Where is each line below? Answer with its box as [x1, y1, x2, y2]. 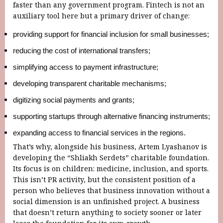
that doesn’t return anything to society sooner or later [13, 207, 202, 217]
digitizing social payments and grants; [13, 96, 134, 104]
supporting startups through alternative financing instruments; [13, 112, 210, 120]
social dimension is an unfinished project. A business [13, 196, 200, 206]
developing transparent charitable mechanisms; [13, 79, 166, 88]
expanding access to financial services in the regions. [13, 128, 186, 137]
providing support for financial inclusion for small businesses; [13, 30, 209, 38]
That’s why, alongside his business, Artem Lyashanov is [13, 141, 207, 151]
